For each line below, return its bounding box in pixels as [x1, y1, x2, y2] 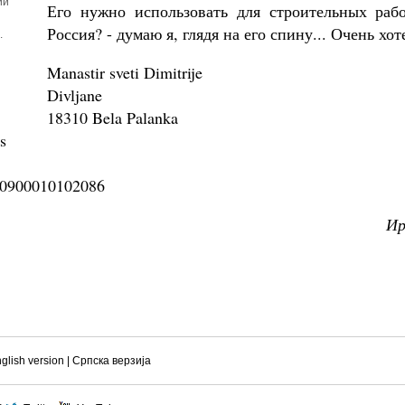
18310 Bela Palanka [47, 107, 178, 128]
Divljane [47, 84, 102, 106]
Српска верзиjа [72, 354, 151, 367]
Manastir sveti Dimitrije [47, 61, 202, 83]
